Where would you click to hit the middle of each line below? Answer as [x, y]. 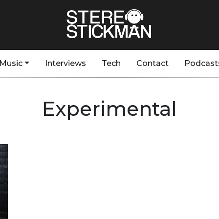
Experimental [109, 109]
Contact [152, 63]
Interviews [65, 63]
